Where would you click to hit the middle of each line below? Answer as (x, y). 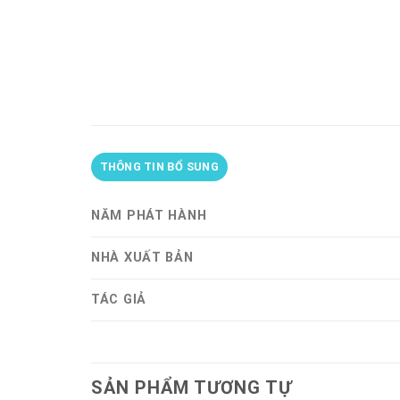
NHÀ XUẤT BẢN (142, 257)
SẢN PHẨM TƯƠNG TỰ (192, 387)
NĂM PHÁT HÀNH (149, 215)
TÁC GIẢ (119, 299)
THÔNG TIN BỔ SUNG (159, 166)
